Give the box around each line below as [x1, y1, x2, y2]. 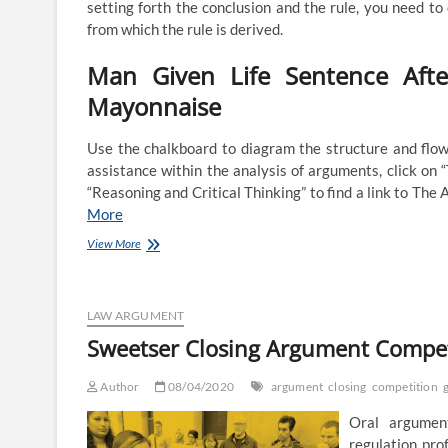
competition [371, 379, 438, 395]
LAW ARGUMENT [87, 308, 185, 324]
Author [98, 379, 140, 395]
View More [87, 236, 141, 252]
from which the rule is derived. [87, 20, 283, 39]
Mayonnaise [87, 90, 221, 124]
